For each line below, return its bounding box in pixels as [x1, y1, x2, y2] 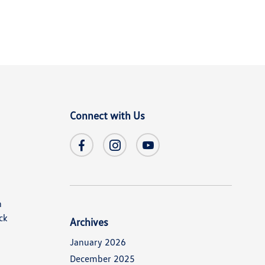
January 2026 [70, 236, 127, 248]
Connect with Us [70, 109, 146, 122]
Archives [70, 215, 109, 228]
